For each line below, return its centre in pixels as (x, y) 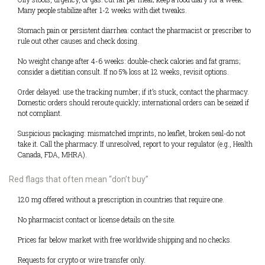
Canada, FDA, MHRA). (52, 154)
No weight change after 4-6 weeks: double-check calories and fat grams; (129, 61)
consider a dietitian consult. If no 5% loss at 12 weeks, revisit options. (123, 71)
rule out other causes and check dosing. (78, 41)
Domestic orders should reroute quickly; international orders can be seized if (133, 102)
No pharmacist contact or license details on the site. (97, 219)
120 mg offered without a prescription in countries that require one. (121, 199)
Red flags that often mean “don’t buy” (79, 179)
